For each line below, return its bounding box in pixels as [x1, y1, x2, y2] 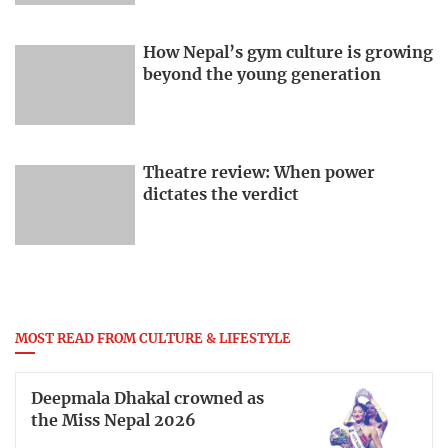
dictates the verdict [143, 187, 299, 204]
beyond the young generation [143, 67, 381, 84]
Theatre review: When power [143, 165, 375, 182]
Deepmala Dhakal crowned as [31, 390, 264, 407]
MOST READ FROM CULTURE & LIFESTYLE [15, 333, 291, 346]
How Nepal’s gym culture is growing [143, 45, 433, 62]
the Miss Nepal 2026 [31, 412, 196, 429]
